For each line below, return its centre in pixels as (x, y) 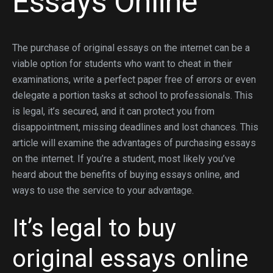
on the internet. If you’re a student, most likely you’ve (124, 159)
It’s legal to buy (94, 228)
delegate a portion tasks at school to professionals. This (133, 95)
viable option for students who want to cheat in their (122, 64)
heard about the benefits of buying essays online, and (126, 175)
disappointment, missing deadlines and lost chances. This (135, 127)
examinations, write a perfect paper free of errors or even (134, 80)
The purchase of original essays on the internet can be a (131, 48)
